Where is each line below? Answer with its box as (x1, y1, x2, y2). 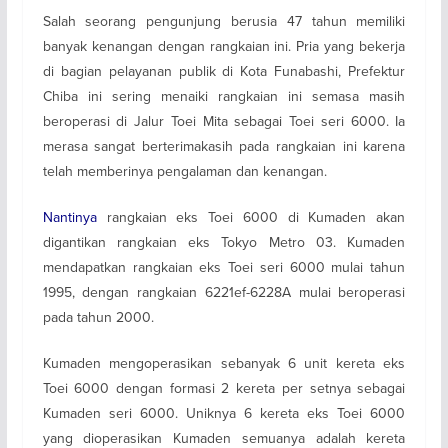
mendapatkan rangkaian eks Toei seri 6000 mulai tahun (42, 256, 406, 277)
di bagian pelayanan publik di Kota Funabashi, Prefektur (42, 60, 406, 81)
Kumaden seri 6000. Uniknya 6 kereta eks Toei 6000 (42, 402, 406, 423)
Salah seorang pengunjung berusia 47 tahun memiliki (42, 10, 406, 31)
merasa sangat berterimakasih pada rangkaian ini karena (42, 135, 406, 156)
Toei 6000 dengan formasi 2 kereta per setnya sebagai (42, 377, 406, 398)
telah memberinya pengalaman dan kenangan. (42, 160, 327, 181)
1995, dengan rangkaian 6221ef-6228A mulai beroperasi (42, 281, 406, 302)
